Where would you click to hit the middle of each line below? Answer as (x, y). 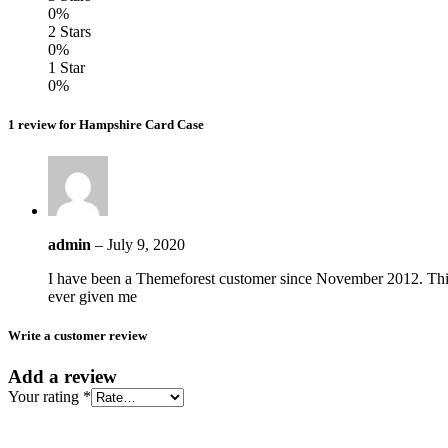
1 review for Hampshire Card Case (106, 125)
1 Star (66, 68)
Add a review (62, 376)
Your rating (45, 396)
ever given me (92, 296)
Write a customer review (77, 335)
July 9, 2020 (146, 244)
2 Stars (69, 32)
